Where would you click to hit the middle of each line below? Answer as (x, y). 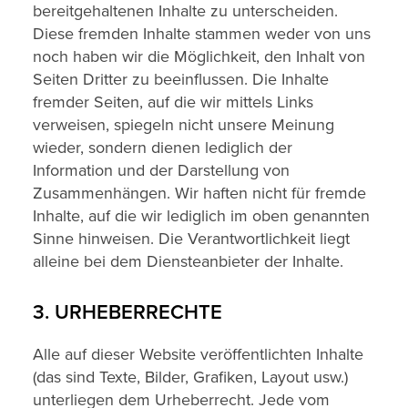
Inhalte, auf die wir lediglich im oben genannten (201, 216)
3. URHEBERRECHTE (127, 313)
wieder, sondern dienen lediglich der (163, 148)
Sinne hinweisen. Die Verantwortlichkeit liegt (191, 239)
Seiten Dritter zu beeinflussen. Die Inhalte (181, 79)
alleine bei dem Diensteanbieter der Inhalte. (188, 261)
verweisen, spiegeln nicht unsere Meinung (184, 125)
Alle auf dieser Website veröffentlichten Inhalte (198, 354)
